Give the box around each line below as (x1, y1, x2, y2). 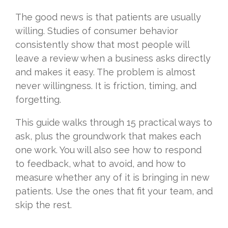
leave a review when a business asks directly (15, 53, 211, 64)
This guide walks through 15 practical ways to (15, 117, 212, 128)
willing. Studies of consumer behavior (15, 25, 178, 37)
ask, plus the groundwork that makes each (15, 131, 201, 142)
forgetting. (15, 94, 61, 105)
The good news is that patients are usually (15, 12, 201, 23)
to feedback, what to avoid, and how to (15, 158, 186, 169)
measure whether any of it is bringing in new (15, 172, 209, 183)
